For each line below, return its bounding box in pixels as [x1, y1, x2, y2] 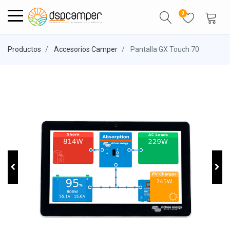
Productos [8, 45, 41, 53]
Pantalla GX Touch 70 [130, 45, 199, 53]
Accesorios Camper [54, 45, 118, 53]
